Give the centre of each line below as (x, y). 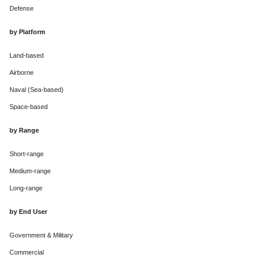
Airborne (22, 73)
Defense (22, 9)
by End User (28, 212)
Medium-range (30, 171)
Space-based (29, 107)
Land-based (27, 56)
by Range (24, 131)
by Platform (27, 32)
